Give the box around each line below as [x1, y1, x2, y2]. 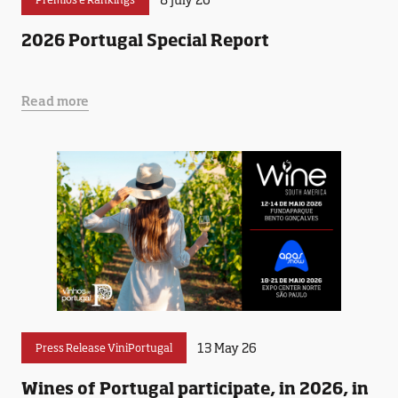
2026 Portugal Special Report [21, 30, 269, 50]
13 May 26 [197, 339, 257, 355]
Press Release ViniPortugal [36, 341, 172, 354]
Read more [21, 92, 89, 108]
